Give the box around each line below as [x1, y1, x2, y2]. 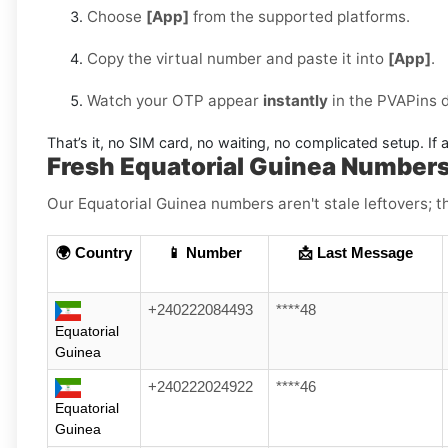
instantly [263, 91, 328, 111]
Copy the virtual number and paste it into [87, 49, 388, 69]
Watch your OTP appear [87, 91, 263, 111]
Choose [87, 7, 146, 27]
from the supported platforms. [189, 7, 410, 27]
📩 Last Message [298, 245, 413, 262]
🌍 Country [56, 245, 132, 262]
